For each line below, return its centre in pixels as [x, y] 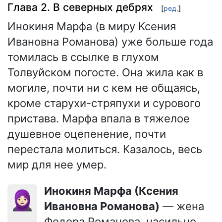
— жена [182, 206]
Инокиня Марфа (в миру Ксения [92, 27]
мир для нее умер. [57, 165]
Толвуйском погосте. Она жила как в [105, 73]
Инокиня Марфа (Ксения [48, 191]
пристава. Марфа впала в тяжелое [99, 119]
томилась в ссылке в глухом [83, 57]
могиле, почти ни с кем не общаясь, [104, 88]
